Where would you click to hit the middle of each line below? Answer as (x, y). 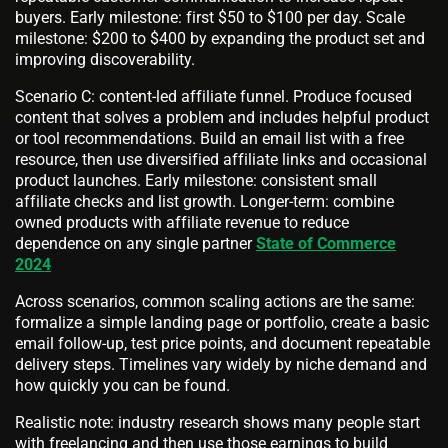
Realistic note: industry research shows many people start (217, 423)
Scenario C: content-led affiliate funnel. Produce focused (213, 97)
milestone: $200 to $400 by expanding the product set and (220, 39)
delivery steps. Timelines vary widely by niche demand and (221, 365)
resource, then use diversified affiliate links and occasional (221, 160)
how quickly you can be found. (122, 386)
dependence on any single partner (135, 244)
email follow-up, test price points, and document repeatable (222, 344)
